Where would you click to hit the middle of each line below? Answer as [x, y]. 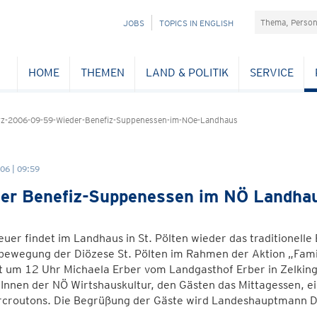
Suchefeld [279, 17]
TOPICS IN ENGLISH [196, 23]
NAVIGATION [117, 22]
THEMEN [102, 72]
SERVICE [271, 72]
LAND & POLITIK [187, 72]
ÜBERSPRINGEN [124, 38]
